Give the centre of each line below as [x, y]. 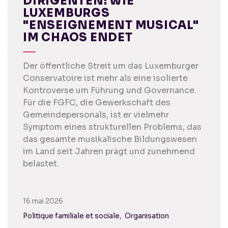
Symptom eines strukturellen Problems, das [112, 127]
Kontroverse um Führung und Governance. [110, 91]
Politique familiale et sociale [71, 216]
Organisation [147, 216]
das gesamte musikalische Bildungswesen [110, 139]
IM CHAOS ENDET [78, 38]
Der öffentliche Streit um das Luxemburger [111, 66]
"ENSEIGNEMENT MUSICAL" [111, 25]
